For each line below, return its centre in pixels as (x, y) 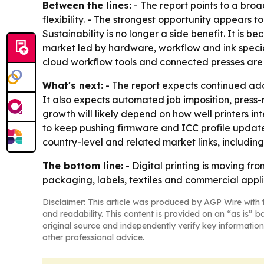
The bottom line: (83, 166)
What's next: (73, 86)
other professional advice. (93, 238)
